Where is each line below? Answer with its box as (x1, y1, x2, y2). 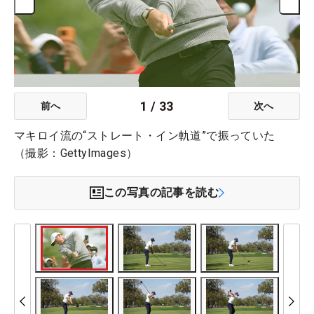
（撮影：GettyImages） (14, 146, 138, 161)
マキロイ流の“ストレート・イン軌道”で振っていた (14, 129, 275, 143)
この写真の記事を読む (104, 186, 219, 200)
